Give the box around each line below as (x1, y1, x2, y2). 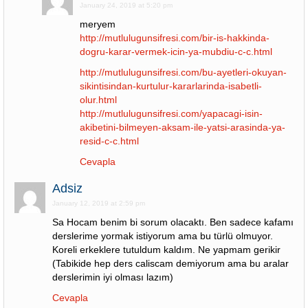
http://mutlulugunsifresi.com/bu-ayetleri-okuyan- (80, 67, 287, 78)
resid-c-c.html (80, 135, 139, 146)
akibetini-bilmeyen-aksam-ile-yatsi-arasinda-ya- (80, 122, 285, 133)
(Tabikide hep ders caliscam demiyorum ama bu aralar (52, 258, 289, 269)
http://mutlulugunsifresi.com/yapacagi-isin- (80, 108, 263, 119)
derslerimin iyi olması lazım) (52, 272, 173, 283)
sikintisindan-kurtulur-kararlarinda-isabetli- (80, 80, 262, 91)
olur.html (80, 94, 117, 105)
